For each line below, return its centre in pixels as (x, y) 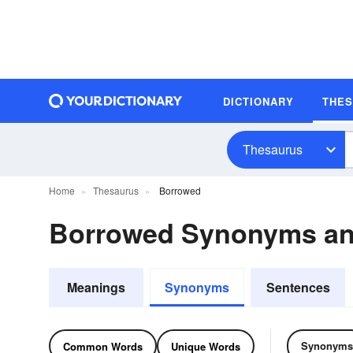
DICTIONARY (258, 101)
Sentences (298, 287)
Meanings (96, 287)
